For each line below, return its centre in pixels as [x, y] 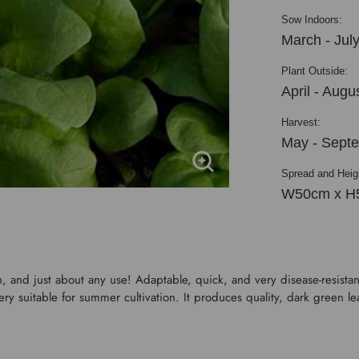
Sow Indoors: [311, 20]
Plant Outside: [314, 71]
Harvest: [301, 122]
